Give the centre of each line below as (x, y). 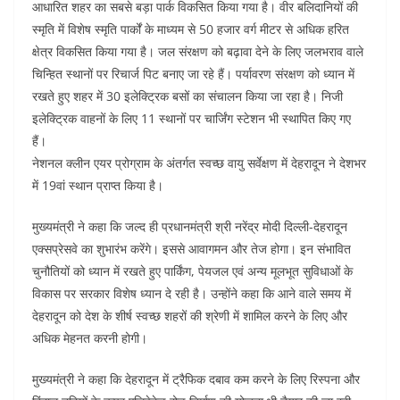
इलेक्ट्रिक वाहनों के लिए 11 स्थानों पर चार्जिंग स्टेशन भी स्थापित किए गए (192, 118)
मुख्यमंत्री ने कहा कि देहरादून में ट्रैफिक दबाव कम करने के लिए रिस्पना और (196, 379)
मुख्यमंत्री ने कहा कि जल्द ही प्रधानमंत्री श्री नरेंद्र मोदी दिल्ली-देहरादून (190, 226)
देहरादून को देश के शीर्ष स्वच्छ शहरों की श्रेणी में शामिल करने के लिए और (190, 315)
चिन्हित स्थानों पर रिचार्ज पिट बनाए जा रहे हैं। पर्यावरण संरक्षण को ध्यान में (193, 73)
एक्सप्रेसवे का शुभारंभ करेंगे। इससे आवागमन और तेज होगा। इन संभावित (192, 248)
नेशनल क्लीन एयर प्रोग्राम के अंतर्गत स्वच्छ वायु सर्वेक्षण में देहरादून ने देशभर (199, 162)
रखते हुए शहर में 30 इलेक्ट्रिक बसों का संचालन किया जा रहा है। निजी (187, 96)
